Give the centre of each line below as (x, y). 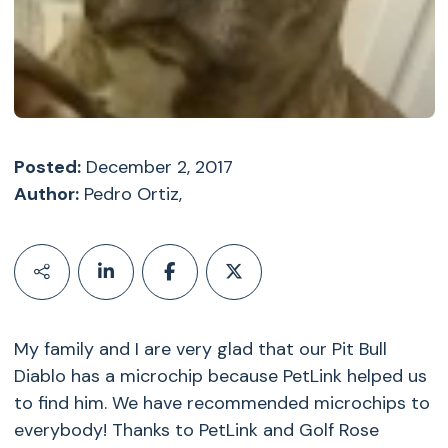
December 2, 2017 (156, 167)
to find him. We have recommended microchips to (221, 403)
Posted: (47, 167)
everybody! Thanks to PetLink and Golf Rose (196, 430)
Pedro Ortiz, (130, 194)
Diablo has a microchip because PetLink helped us (220, 376)
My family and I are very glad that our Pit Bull (200, 349)
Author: (46, 194)
